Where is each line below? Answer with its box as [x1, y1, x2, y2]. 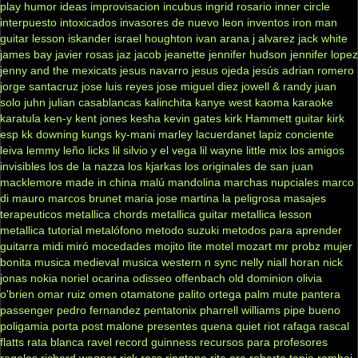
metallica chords [66, 207, 148, 221]
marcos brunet [48, 191, 121, 205]
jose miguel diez [157, 79, 238, 93]
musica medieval [34, 255, 119, 268]
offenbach [175, 271, 225, 284]
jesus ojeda [192, 63, 249, 77]
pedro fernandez [57, 303, 141, 316]
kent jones [75, 111, 127, 125]
